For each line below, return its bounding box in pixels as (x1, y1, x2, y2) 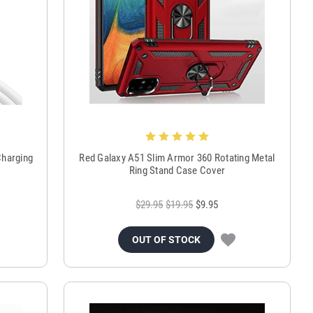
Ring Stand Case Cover (129, 163, 226, 177)
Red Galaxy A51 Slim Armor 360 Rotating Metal (79, 151, 275, 164)
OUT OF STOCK (132, 233, 201, 245)
